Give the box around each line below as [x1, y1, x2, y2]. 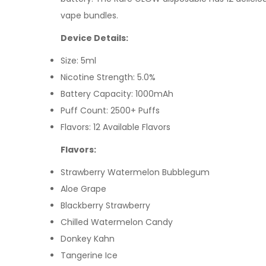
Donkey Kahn [61, 232, 115, 245]
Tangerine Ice [61, 249, 118, 261]
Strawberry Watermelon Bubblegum [61, 166, 210, 178]
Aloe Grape [61, 182, 106, 195]
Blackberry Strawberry [61, 199, 150, 211]
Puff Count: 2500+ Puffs [61, 104, 160, 116]
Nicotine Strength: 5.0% [61, 71, 156, 83]
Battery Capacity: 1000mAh [61, 87, 173, 100]
